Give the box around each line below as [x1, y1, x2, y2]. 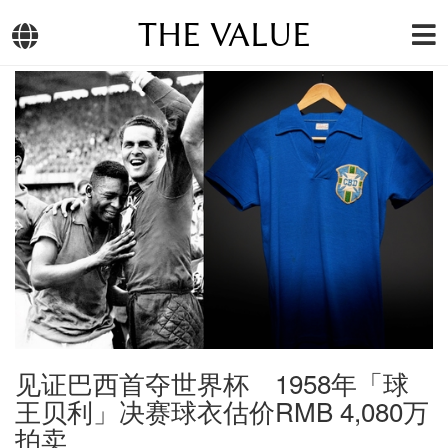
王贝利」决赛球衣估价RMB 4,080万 [15, 392, 429, 430]
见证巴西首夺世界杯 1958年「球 [15, 364, 409, 402]
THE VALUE [137, 15, 311, 55]
